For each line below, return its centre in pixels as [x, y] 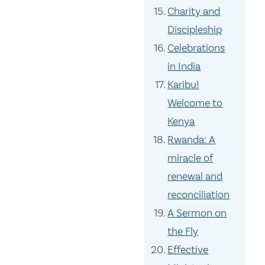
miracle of [190, 158]
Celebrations [196, 48]
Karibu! [183, 85]
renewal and [195, 177]
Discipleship [195, 30]
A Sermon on [197, 213]
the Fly [183, 232]
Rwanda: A [192, 140]
